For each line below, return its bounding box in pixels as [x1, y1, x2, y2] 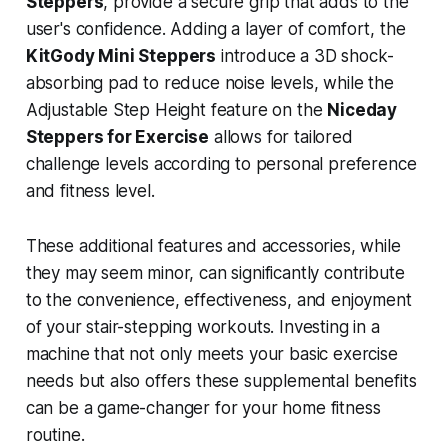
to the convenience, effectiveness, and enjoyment [25, 290, 412, 311]
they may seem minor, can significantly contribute [25, 263, 405, 284]
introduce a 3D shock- [216, 46, 394, 67]
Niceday [327, 100, 398, 121]
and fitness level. [25, 181, 155, 202]
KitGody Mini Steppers [25, 46, 217, 67]
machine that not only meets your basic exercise [25, 344, 398, 365]
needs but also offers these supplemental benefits [25, 371, 417, 392]
